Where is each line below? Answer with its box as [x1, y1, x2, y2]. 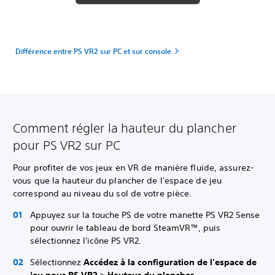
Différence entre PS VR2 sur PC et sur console [15, 46, 171, 56]
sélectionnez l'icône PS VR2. [30, 235, 141, 246]
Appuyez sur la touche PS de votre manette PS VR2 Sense [30, 209, 260, 220]
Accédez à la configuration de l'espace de [83, 257, 257, 268]
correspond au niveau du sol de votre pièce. [13, 188, 192, 199]
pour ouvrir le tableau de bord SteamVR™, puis [30, 222, 220, 233]
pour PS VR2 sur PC [13, 138, 120, 152]
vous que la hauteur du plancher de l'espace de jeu [13, 175, 222, 186]
